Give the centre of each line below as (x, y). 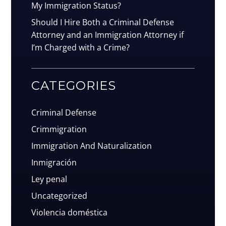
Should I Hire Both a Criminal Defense (103, 22)
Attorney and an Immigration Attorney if (108, 35)
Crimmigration (59, 129)
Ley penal (49, 179)
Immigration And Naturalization (92, 146)
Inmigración (54, 163)
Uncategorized (60, 196)
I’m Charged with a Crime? (81, 48)
